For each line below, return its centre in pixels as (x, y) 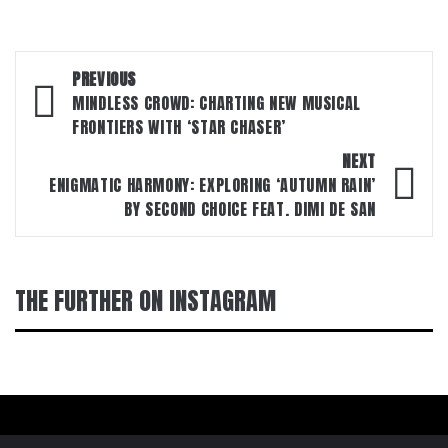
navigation (89, 110)
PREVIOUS (104, 79)
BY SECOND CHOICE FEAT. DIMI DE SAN (250, 209)
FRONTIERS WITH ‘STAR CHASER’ (179, 127)
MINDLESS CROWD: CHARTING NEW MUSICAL (217, 103)
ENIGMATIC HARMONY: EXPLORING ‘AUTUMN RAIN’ (212, 185)
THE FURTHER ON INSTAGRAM (145, 301)
